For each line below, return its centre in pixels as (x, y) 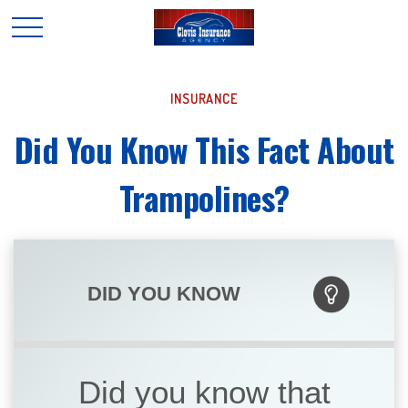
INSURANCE (204, 99)
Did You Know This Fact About (204, 149)
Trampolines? (204, 197)
